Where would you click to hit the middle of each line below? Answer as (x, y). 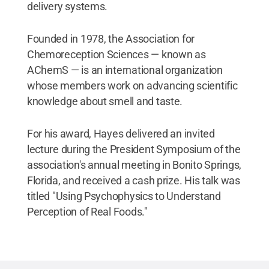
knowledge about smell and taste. (105, 101)
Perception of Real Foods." (87, 212)
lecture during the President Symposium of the (134, 149)
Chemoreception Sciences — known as (116, 54)
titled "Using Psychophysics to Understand (124, 196)
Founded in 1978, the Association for (111, 39)
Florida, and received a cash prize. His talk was (133, 180)
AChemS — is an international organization (125, 70)
